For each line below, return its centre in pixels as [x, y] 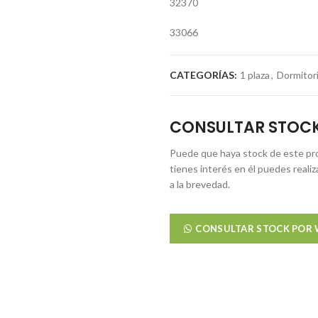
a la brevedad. [200, 184]
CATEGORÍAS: [204, 75]
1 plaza [255, 75]
